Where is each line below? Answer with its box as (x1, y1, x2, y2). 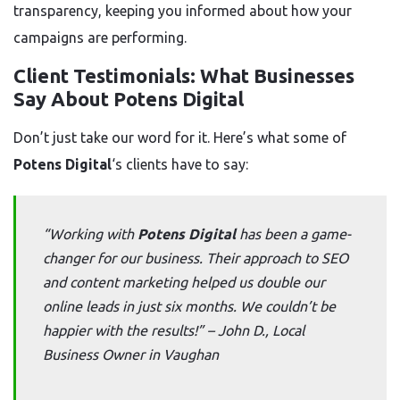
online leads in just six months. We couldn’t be (43, 298, 336, 314)
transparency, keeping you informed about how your (13, 3, 352, 19)
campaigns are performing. (13, 29, 187, 46)
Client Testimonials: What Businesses (13, 64, 354, 87)
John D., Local (218, 322, 304, 338)
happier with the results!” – (43, 322, 218, 338)
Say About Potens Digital (13, 87, 244, 110)
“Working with (43, 226, 137, 242)
